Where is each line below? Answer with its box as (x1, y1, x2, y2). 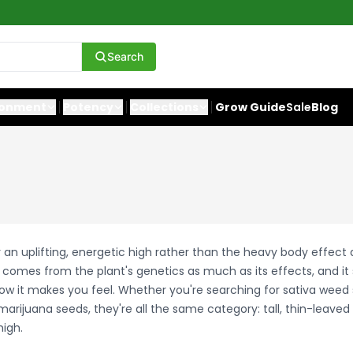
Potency (63, 99, 113, 115)
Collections (130, 99, 199, 115)
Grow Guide (215, 99, 286, 115)
